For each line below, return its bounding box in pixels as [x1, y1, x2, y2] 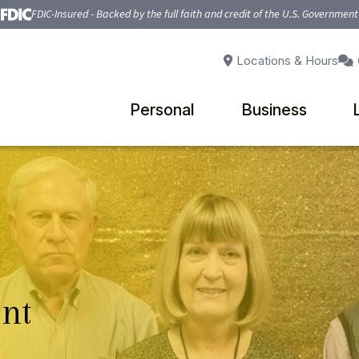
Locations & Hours [236, 53, 338, 69]
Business [240, 100, 307, 120]
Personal [129, 100, 195, 120]
